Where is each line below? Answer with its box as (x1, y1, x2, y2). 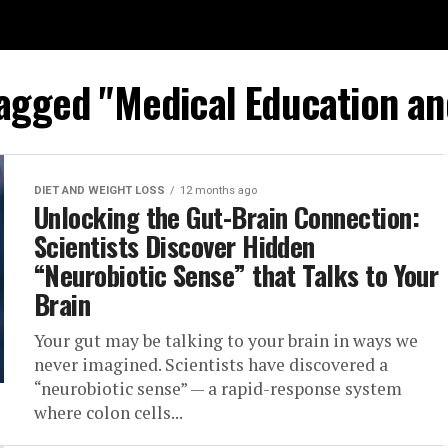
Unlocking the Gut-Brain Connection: (34, 197, 419, 237)
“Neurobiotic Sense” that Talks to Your (34, 255, 439, 295)
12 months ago (180, 184, 257, 197)
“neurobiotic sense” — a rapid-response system (34, 377, 402, 400)
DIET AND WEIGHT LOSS (34, 184, 165, 197)
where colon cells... (34, 401, 183, 424)
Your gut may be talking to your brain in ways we (34, 329, 418, 352)
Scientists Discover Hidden (34, 226, 315, 266)
